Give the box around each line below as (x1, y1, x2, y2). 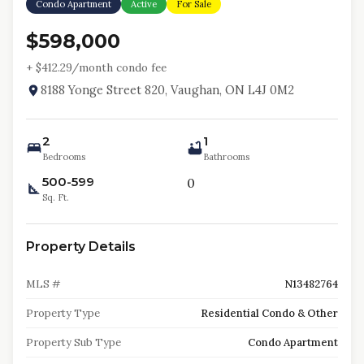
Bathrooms (203, 151, 249, 162)
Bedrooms (42, 151, 85, 162)
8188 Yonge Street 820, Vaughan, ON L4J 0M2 (40, 83, 294, 97)
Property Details (26, 239, 136, 254)
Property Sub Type (26, 336, 121, 349)
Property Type (26, 306, 100, 320)
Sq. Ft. (42, 192, 69, 203)
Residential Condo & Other (201, 306, 338, 320)
